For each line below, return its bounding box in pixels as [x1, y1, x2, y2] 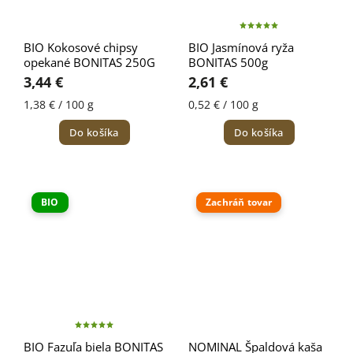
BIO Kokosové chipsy [24, 39, 138, 56]
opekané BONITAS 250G [24, 54, 155, 71]
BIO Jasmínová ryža [188, 39, 294, 56]
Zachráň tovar [206, 195, 273, 210]
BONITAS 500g [188, 54, 268, 71]
